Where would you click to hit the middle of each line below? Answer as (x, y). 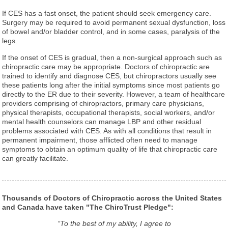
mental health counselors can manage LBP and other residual (102, 121)
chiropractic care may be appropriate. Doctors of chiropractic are (106, 66)
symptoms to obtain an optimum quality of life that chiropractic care (110, 149)
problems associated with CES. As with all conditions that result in (107, 131)
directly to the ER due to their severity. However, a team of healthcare (114, 94)
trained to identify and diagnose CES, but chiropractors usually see (109, 76)
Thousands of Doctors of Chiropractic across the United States (112, 198)
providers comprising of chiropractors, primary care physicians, (103, 103)
